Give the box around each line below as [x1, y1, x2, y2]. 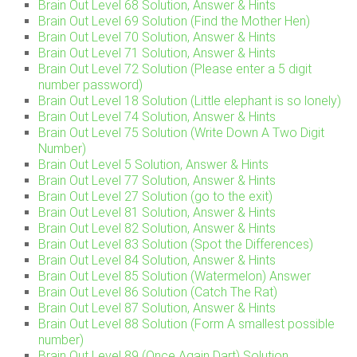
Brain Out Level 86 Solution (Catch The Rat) [38, 284, 278, 300]
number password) [38, 77, 143, 93]
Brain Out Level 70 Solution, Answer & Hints [38, 29, 277, 45]
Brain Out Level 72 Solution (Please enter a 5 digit [38, 61, 312, 77]
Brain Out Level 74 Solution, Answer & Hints [38, 109, 277, 125]
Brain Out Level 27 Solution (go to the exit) [38, 189, 273, 205]
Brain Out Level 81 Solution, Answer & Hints [38, 205, 277, 221]
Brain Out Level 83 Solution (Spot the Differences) [38, 237, 314, 253]
